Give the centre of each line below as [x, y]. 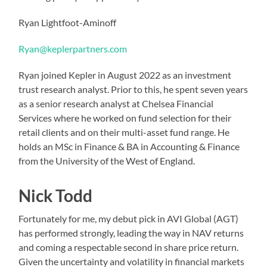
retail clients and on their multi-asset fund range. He [124, 132]
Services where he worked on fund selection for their [125, 117]
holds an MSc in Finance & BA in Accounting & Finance [129, 146]
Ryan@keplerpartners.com [73, 48]
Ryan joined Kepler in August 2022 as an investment [125, 74]
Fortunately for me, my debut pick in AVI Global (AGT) [129, 218]
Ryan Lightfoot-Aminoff [68, 22]
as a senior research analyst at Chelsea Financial [116, 103]
